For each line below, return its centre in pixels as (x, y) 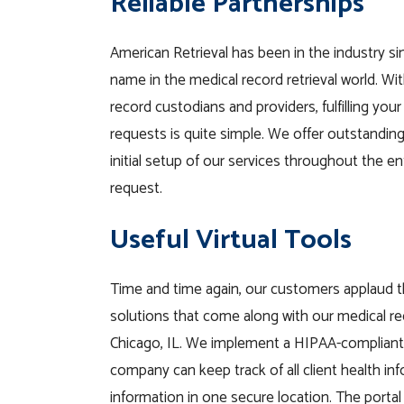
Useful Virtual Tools (231, 240)
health (363, 370)
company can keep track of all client (225, 370)
